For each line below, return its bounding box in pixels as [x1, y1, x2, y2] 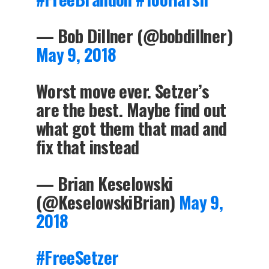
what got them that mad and [35, 115, 227, 141]
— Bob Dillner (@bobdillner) [35, 22, 233, 48]
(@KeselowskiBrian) [35, 189, 179, 214]
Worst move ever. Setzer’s [35, 77, 210, 103]
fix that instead [35, 133, 139, 159]
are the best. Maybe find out [35, 96, 226, 122]
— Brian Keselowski [35, 170, 173, 196]
